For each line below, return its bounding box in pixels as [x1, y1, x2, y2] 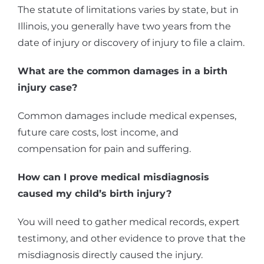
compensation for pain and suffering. [18, 143, 191, 155]
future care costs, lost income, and [18, 127, 179, 138]
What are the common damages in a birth [18, 65, 227, 77]
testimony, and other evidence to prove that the [18, 233, 246, 245]
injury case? [18, 82, 77, 94]
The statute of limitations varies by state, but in [18, 4, 239, 16]
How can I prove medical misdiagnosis [18, 171, 209, 183]
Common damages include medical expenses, [18, 110, 236, 122]
